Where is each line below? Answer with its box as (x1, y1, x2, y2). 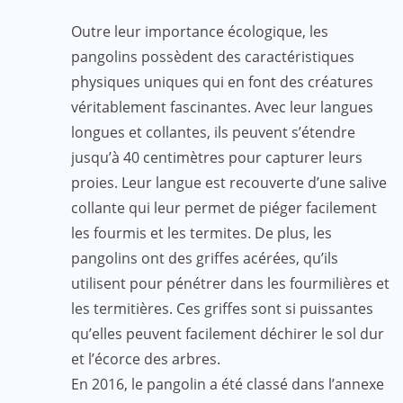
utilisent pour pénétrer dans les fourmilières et (71, 273, 390, 293)
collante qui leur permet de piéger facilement (71, 197, 377, 218)
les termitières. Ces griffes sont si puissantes (71, 298, 373, 318)
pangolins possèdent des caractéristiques (71, 46, 354, 67)
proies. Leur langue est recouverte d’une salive (71, 172, 387, 193)
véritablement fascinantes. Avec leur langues (71, 96, 373, 117)
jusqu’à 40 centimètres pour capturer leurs (71, 147, 363, 167)
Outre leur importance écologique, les (71, 21, 328, 41)
